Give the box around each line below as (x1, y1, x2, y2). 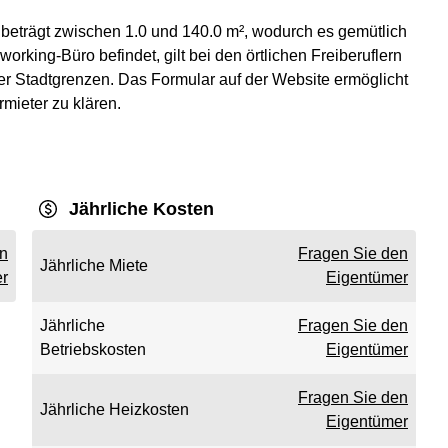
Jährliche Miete (40, 257, 148, 274)
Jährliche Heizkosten (40, 401, 189, 418)
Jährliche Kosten (69, 199, 214, 219)
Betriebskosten (40, 341, 146, 358)
